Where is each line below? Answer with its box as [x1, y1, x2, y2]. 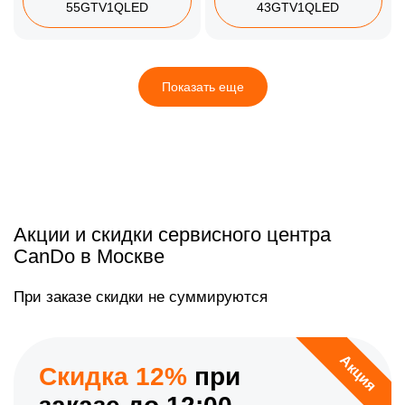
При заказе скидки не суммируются [14, 288, 268, 306]
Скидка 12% [39, 363, 187, 391]
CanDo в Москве [14, 245, 165, 268]
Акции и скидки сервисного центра [14, 223, 331, 247]
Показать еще [161, 79, 244, 94]
